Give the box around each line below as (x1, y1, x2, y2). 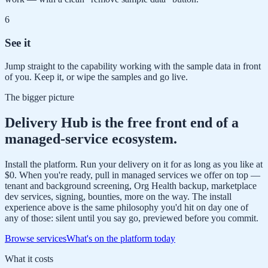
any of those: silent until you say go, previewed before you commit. (5, 212, 258, 223)
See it (5, 36, 31, 49)
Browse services (5, 233, 66, 243)
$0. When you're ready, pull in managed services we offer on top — (5, 169, 260, 180)
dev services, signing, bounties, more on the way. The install (5, 191, 232, 202)
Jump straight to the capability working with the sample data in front (5, 60, 261, 71)
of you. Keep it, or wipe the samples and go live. (5, 71, 188, 82)
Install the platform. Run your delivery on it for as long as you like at (5, 159, 263, 169)
